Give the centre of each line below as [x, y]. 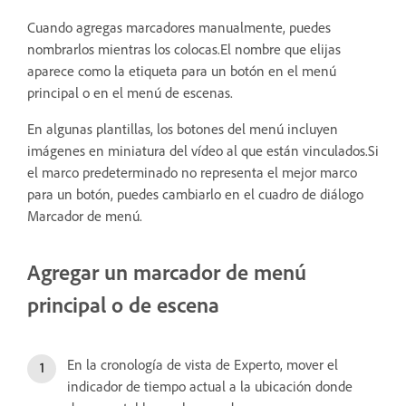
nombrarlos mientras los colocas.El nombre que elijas [184, 49]
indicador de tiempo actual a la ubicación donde [210, 386]
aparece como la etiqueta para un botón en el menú [182, 71]
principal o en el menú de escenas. [130, 92]
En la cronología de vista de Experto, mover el [203, 364]
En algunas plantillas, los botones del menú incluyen [183, 129]
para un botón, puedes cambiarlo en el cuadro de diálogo [195, 194]
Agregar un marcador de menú [167, 272]
